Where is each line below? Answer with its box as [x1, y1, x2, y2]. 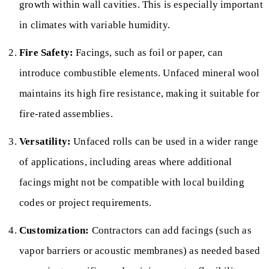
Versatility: [19, 135, 71, 147]
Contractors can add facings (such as [89, 224, 252, 236]
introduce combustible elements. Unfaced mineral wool [19, 67, 259, 79]
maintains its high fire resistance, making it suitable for [19, 87, 259, 99]
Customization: [19, 224, 89, 236]
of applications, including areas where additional [19, 156, 232, 168]
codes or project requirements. [19, 196, 152, 208]
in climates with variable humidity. [19, 19, 170, 31]
